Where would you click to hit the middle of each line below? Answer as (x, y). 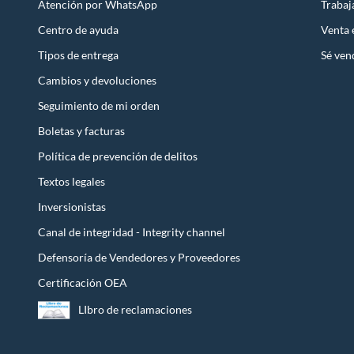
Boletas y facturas (81, 130)
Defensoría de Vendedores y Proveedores (139, 257)
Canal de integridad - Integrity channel (132, 232)
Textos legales (72, 181)
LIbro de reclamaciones (136, 310)
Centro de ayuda (78, 29)
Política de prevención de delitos (118, 156)
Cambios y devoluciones (97, 80)
